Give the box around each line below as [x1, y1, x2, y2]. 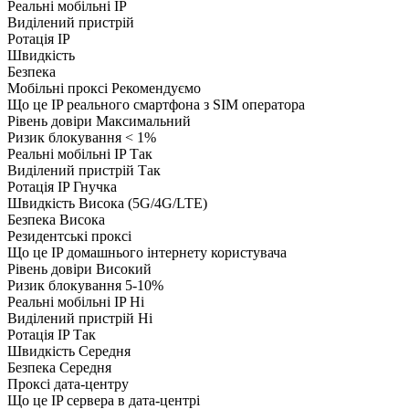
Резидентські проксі [7, 228, 131, 245]
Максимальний [96, 113, 191, 130]
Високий [96, 261, 152, 278]
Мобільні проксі [7, 80, 111, 97]
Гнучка [73, 179, 117, 195]
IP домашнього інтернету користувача [51, 245, 287, 261]
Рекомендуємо [111, 80, 201, 97]
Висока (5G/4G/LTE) [79, 195, 207, 212]
